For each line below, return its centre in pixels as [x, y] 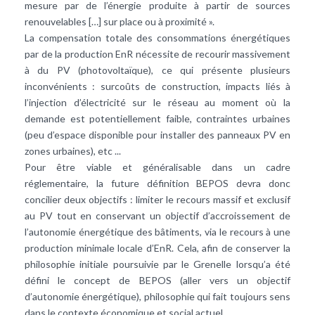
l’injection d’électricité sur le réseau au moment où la [157, 102]
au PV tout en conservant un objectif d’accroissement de [157, 215]
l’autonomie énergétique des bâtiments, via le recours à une [157, 231]
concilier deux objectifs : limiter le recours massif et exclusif [157, 199]
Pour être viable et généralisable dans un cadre [157, 167]
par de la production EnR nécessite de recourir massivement [157, 53]
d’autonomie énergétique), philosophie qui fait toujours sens [157, 296]
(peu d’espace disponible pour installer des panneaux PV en [157, 134]
